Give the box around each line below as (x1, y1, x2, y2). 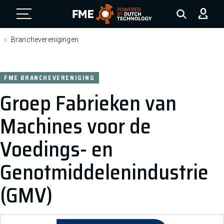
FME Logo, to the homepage (69, 24, 171, 38)
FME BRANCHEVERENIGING (4, 73, 95, 82)
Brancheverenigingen (11, 35, 78, 43)
